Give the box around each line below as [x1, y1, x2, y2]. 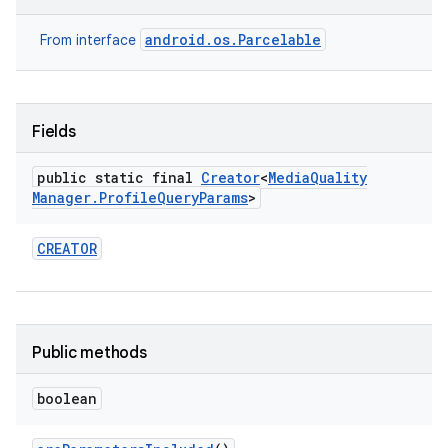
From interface [40, 31, 140, 49]
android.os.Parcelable [145, 30, 321, 49]
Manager [32, 188, 91, 207]
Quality [310, 168, 367, 187]
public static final [37, 168, 201, 187]
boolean [37, 389, 97, 408]
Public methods [32, 343, 147, 363]
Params [199, 188, 248, 207]
